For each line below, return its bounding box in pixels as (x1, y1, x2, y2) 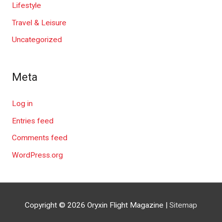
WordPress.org (11, 151, 63, 160)
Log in (11, 99, 33, 108)
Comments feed (11, 133, 67, 143)
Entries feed (11, 116, 54, 125)
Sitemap (169, 201, 197, 210)
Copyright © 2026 (25, 201, 87, 210)
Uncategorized (11, 35, 62, 45)
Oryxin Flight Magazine (87, 201, 164, 210)
